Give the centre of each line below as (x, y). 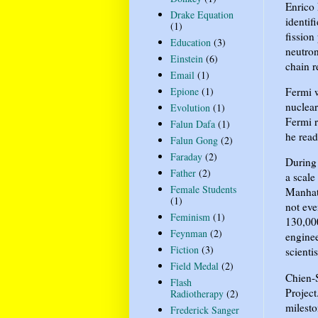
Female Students (203, 190)
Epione (184, 92)
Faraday (186, 157)
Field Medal (194, 266)
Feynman (188, 234)
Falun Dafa (192, 124)
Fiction (184, 250)
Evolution (190, 108)
